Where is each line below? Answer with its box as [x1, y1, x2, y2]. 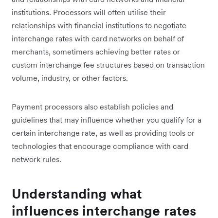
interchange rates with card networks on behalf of [12, 33, 184, 43]
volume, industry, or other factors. [12, 73, 128, 83]
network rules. [12, 154, 63, 164]
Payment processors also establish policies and [12, 101, 173, 111]
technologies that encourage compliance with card [12, 141, 188, 151]
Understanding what [12, 184, 143, 202]
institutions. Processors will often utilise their [12, 7, 166, 17]
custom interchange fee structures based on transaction [12, 59, 205, 70]
